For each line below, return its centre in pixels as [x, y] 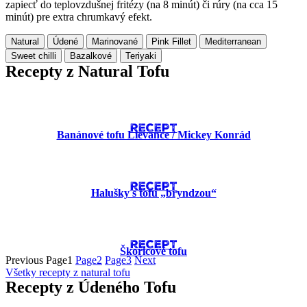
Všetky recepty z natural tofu [68, 272]
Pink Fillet [171, 41]
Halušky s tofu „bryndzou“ [153, 193]
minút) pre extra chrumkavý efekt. [79, 17]
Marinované [115, 41]
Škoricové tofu [153, 251]
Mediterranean [233, 41]
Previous [24, 260]
